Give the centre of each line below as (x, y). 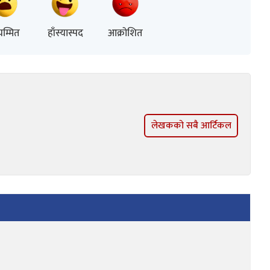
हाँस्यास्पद (65, 33)
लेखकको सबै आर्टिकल (191, 126)
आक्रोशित (125, 33)
